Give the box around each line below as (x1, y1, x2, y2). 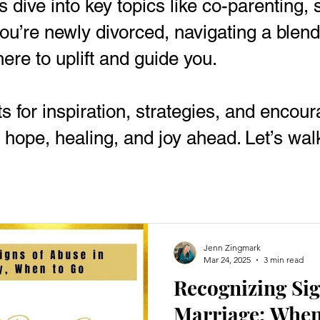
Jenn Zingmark (204, 242, 261, 253)
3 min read (264, 254, 304, 265)
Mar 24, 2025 (204, 254, 251, 265)
